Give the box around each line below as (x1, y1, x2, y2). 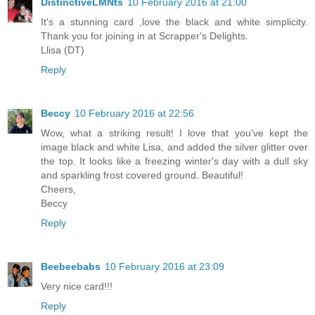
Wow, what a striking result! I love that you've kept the (41, 127, 308, 139)
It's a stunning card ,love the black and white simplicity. (41, 16, 308, 28)
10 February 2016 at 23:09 (105, 261, 224, 273)
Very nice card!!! (41, 281, 112, 292)
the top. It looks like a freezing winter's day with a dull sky (41, 155, 308, 167)
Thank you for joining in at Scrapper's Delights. (41, 30, 248, 42)
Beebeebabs (41, 261, 101, 273)
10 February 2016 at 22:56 (75, 108, 194, 120)
